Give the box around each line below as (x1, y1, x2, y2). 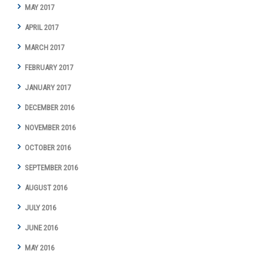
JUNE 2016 (25, 223, 58, 232)
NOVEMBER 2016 (25, 123, 75, 132)
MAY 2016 (25, 243, 54, 252)
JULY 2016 (25, 203, 56, 212)
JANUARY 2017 (25, 82, 71, 92)
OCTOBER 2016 (25, 143, 71, 152)
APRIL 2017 (25, 22, 58, 32)
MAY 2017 (25, 2, 54, 12)
